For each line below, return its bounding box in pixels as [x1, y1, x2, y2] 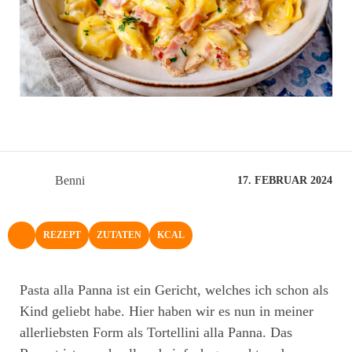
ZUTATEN [97, 229, 141, 240]
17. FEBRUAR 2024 [237, 174, 332, 187]
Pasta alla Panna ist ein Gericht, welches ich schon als [20, 281, 328, 298]
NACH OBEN [20, 233, 78, 245]
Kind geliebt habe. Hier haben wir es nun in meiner [20, 302, 313, 319]
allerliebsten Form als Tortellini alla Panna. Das [20, 324, 292, 340]
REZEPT [43, 229, 81, 240]
